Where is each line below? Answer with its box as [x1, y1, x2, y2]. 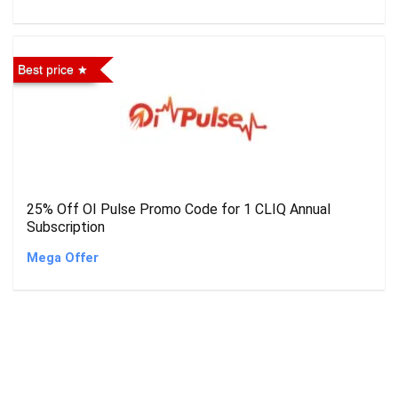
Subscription [27, 219, 105, 235]
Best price [18, 62, 74, 76]
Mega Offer [27, 251, 99, 266]
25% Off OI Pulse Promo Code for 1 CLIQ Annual [27, 201, 330, 218]
